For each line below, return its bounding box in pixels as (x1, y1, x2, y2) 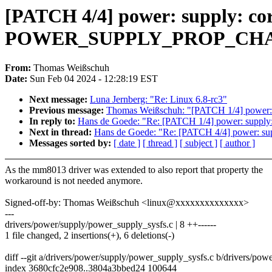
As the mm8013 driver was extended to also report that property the (5, 165, 263, 175)
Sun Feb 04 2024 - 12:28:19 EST (30, 73, 158, 84)
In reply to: (29, 116, 78, 127)
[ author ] (220, 138, 255, 149)
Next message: (29, 94, 90, 105)
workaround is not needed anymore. (5, 175, 143, 186)
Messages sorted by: (29, 138, 114, 149)
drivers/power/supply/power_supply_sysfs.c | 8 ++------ (5, 219, 216, 230)
